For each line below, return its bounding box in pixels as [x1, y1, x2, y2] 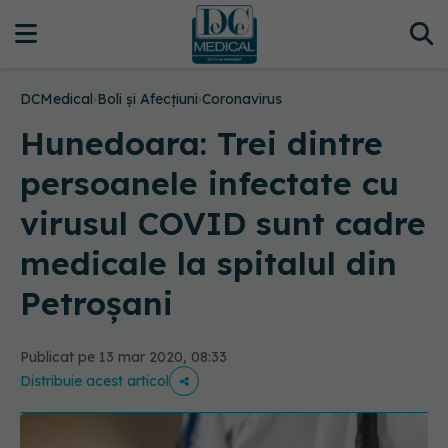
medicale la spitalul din [20, 243, 397, 283]
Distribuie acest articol [20, 372, 169, 390]
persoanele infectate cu [20, 163, 399, 203]
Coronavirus [202, 90, 282, 108]
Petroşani [20, 283, 173, 323]
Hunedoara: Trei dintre [20, 123, 383, 163]
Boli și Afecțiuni [97, 90, 198, 108]
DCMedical [20, 90, 93, 108]
